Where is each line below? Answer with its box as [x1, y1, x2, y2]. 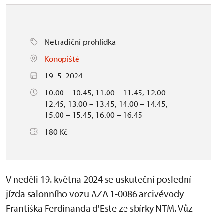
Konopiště [45, 53, 79, 64]
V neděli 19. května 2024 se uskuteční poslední [6, 173, 191, 186]
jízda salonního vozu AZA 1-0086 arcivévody [6, 187, 184, 200]
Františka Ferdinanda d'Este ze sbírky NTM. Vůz [6, 202, 193, 215]
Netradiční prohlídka [45, 36, 116, 47]
